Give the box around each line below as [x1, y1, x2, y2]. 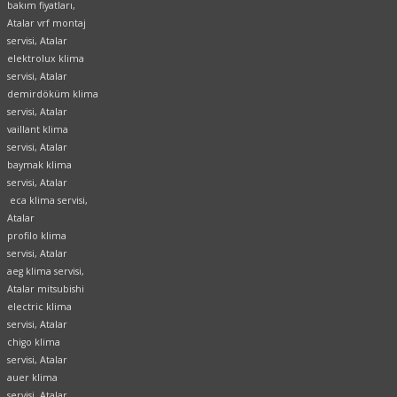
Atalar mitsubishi [7, 283, 84, 296]
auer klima [7, 371, 58, 385]
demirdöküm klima [7, 88, 98, 101]
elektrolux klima [7, 52, 84, 66]
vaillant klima [7, 123, 68, 136]
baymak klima [7, 159, 72, 172]
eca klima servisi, [7, 194, 88, 207]
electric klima [7, 300, 72, 314]
